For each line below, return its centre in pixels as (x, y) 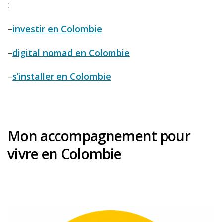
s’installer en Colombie (62, 76)
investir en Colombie (57, 28)
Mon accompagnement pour (99, 136)
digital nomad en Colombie (71, 52)
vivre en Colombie (65, 153)
